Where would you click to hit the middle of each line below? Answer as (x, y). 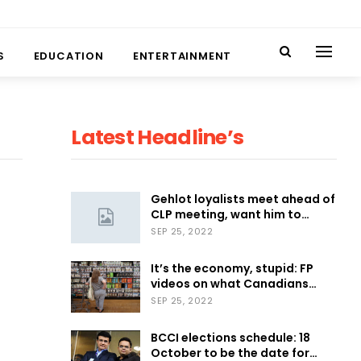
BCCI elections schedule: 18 (231, 338)
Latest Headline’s (158, 137)
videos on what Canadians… (234, 283)
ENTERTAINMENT (182, 56)
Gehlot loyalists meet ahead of (243, 199)
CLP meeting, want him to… (230, 214)
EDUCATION (68, 56)
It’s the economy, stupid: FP (232, 268)
